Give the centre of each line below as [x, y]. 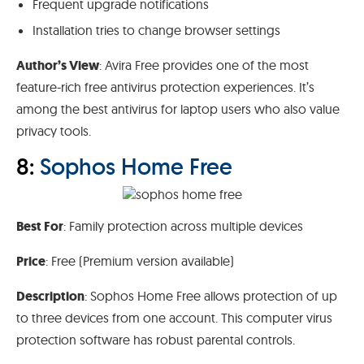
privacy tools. [54, 130]
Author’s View [58, 65]
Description [50, 296]
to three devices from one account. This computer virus [174, 317]
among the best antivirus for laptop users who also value [178, 108]
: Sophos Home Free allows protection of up [211, 295]
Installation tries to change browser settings [156, 30]
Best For [40, 226]
